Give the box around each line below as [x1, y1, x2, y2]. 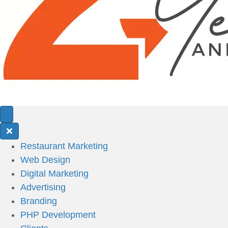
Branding [20, 196, 57, 206]
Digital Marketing [20, 168, 89, 179]
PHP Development [20, 210, 96, 220]
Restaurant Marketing [20, 141, 108, 151]
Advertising [20, 182, 66, 192]
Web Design [20, 155, 70, 165]
